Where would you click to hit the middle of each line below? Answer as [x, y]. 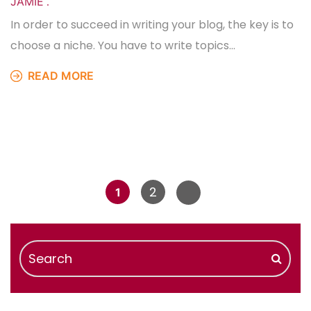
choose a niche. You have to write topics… [123, 45]
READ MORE [59, 75]
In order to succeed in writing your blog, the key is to [152, 24]
